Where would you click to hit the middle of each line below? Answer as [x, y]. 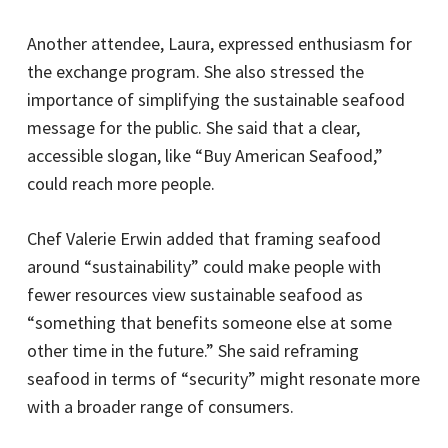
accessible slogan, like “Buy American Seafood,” [204, 155]
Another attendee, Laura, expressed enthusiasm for [219, 43]
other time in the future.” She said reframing [192, 350]
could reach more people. [120, 183]
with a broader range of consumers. [160, 406]
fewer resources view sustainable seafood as [194, 294]
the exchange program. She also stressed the [195, 71]
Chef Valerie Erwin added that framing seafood [203, 238]
